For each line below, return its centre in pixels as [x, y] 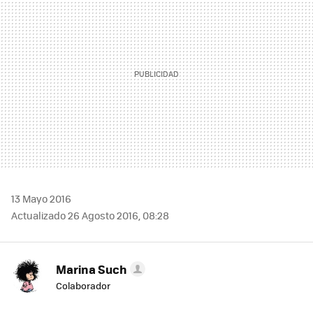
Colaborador [83, 286]
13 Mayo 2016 [41, 199]
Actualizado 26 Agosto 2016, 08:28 [90, 216]
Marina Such [92, 269]
